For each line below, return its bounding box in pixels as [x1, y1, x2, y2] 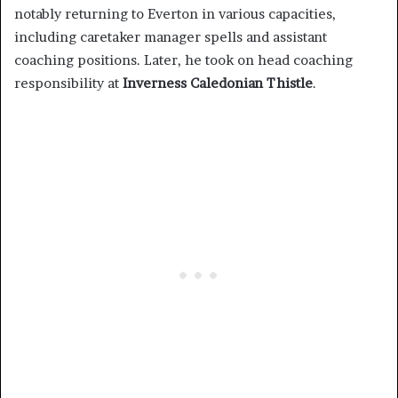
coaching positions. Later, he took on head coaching [14, 52, 353, 69]
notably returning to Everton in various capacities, [14, 5, 336, 23]
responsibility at [14, 75, 123, 92]
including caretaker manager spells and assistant [14, 28, 327, 46]
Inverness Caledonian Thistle [123, 75, 313, 92]
